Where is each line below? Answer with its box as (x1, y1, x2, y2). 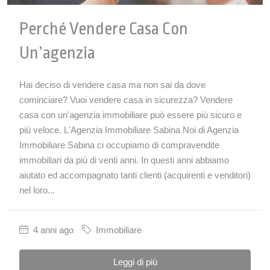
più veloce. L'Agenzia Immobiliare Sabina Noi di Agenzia (19, 124, 239, 135)
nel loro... (19, 184, 55, 195)
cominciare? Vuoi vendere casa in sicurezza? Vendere (19, 94, 233, 105)
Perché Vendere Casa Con (19, 19, 188, 39)
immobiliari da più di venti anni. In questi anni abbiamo (19, 154, 229, 165)
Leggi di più (113, 256, 157, 267)
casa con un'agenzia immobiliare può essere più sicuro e (19, 109, 242, 120)
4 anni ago (31, 224, 74, 235)
